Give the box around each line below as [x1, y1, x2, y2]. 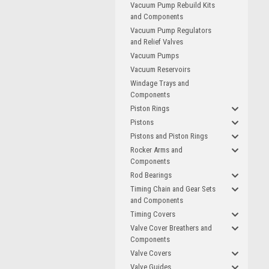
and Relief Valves [130, 37, 183, 46]
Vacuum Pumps [130, 51, 179, 60]
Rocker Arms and [130, 145, 183, 154]
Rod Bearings [130, 171, 172, 180]
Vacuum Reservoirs [130, 65, 190, 74]
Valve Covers [130, 249, 171, 258]
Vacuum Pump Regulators [130, 26, 211, 35]
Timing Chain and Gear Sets [130, 184, 216, 193]
